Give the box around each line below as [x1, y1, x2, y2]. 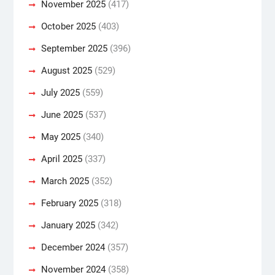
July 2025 [41, 87, 80, 98]
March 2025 [41, 175, 89, 187]
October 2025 [41, 20, 96, 32]
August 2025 [41, 64, 92, 76]
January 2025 [41, 219, 95, 231]
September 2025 [41, 42, 107, 54]
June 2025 [41, 109, 83, 120]
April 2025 [41, 153, 82, 165]
